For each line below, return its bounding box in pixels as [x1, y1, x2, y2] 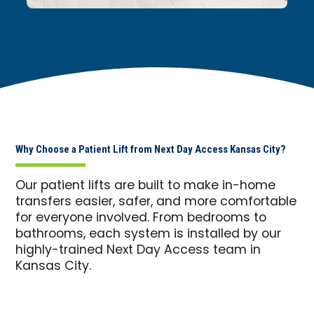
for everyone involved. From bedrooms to [15, 208, 267, 229]
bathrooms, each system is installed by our [15, 224, 282, 245]
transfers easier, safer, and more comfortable [15, 192, 297, 213]
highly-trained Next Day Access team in [15, 240, 261, 261]
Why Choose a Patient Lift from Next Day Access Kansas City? [15, 143, 287, 156]
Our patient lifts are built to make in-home [15, 176, 276, 197]
